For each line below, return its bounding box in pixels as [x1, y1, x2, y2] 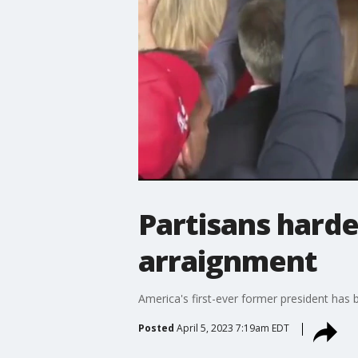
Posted [137, 320, 174, 335]
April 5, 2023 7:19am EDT [176, 320, 289, 335]
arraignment [137, 241, 317, 280]
